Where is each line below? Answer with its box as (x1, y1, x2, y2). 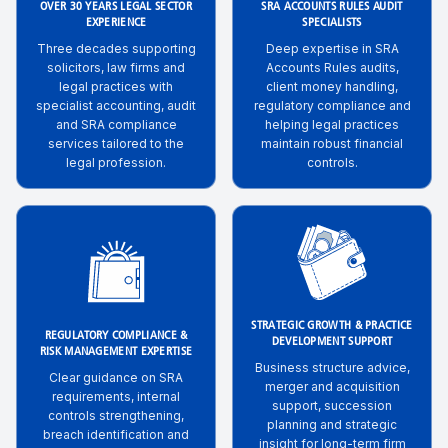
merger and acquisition (264, 379, 400, 394)
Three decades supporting (36, 41, 196, 56)
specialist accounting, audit (36, 98, 196, 113)
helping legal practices (265, 117, 399, 132)
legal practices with (59, 79, 173, 94)
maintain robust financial (261, 136, 403, 151)
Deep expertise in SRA (265, 41, 399, 56)
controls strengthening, (48, 407, 184, 423)
